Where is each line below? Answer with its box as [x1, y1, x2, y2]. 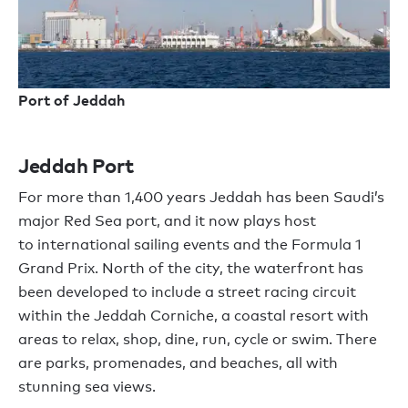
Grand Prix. [18, 260, 102, 277]
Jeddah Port [18, 152, 134, 178]
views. [113, 378, 159, 395]
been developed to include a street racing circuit [18, 283, 356, 301]
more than [46, 189, 121, 206]
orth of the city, [114, 260, 227, 277]
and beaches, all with [186, 354, 338, 372]
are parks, [18, 354, 93, 372]
